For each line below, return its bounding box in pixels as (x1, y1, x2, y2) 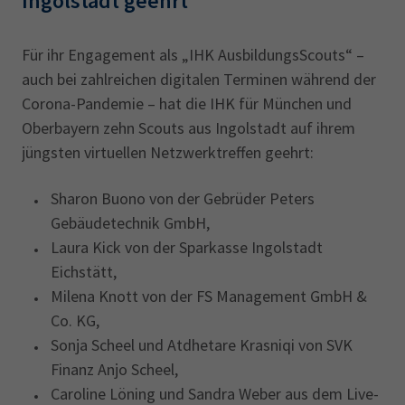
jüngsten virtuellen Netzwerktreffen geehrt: (22, 141, 314, 163)
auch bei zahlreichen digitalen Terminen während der (22, 68, 376, 89)
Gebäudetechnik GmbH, (51, 212, 210, 233)
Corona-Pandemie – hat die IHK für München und (22, 92, 352, 114)
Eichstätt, (51, 260, 117, 282)
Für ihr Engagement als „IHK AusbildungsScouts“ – (22, 43, 364, 65)
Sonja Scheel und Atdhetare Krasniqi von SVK (51, 334, 353, 355)
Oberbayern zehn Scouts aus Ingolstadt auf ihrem (22, 117, 355, 138)
